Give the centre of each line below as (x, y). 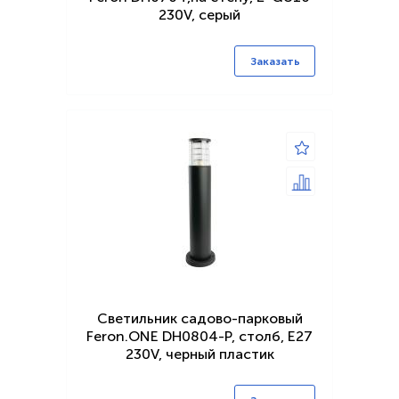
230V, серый (199, 15)
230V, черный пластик (199, 354)
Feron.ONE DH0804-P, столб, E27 (199, 337)
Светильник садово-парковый (199, 319)
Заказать (275, 62)
